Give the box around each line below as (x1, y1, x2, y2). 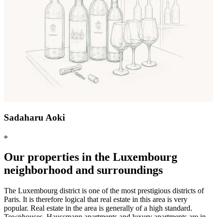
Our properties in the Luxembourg (4, 150, 177, 163)
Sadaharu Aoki (4, 112, 65, 123)
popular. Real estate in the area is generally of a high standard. (4, 203, 192, 212)
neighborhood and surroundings (4, 163, 163, 176)
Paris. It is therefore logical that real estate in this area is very (4, 195, 187, 203)
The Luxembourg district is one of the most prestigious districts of (4, 186, 204, 195)
